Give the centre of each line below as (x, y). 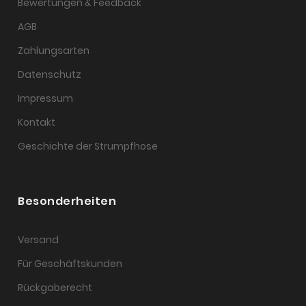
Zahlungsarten (54, 51)
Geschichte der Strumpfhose (88, 147)
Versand (39, 240)
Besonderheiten (67, 201)
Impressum (46, 99)
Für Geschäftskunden (70, 264)
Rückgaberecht (55, 288)
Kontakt (37, 123)
